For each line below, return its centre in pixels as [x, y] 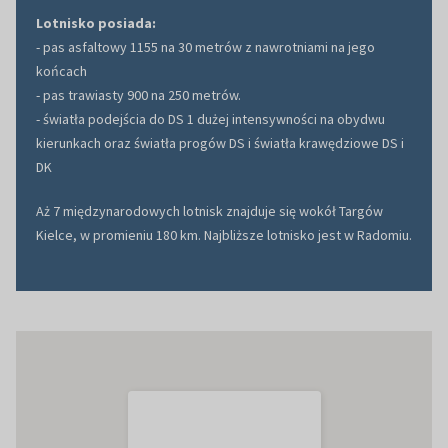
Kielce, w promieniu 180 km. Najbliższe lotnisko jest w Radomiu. [224, 235]
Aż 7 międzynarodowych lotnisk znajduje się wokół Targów [209, 211]
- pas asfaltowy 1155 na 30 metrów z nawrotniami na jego [205, 47]
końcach [61, 71]
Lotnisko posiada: [96, 23]
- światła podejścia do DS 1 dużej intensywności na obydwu [210, 119]
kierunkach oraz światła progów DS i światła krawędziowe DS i [220, 143]
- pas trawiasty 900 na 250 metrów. [138, 95]
